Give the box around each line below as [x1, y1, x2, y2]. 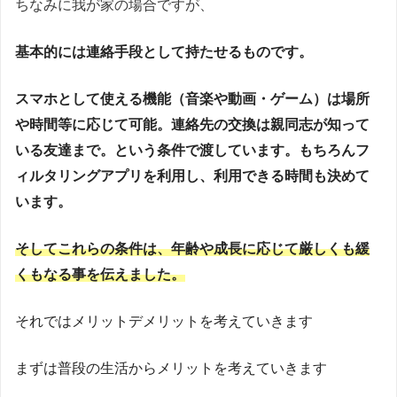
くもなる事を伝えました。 [15, 267, 185, 283]
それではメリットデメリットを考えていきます [15, 314, 313, 330]
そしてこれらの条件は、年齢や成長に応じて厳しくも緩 [15, 241, 370, 257]
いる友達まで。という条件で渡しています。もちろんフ [15, 143, 370, 159]
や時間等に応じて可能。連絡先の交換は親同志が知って [15, 117, 370, 133]
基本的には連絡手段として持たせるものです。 [15, 44, 313, 60]
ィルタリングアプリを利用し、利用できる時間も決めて [15, 168, 370, 184]
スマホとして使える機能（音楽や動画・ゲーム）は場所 [15, 91, 370, 107]
